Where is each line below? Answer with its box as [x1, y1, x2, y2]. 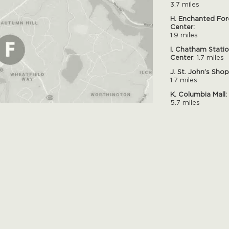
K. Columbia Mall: [170, 90, 227, 98]
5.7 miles [170, 98, 200, 106]
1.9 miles [170, 31, 198, 38]
